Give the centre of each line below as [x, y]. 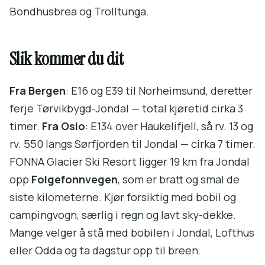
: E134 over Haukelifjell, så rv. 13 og [169, 126]
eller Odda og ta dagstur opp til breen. [105, 251]
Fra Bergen [38, 91]
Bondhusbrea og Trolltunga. [79, 12]
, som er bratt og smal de [179, 180]
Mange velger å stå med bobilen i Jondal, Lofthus [132, 233]
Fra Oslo [64, 126]
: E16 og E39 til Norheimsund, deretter [159, 91]
